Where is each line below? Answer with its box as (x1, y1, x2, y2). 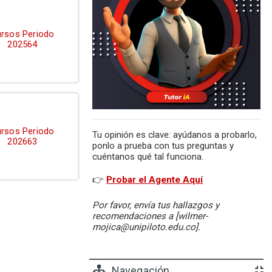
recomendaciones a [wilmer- (92, 210, 208, 222)
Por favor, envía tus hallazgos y (92, 199, 220, 211)
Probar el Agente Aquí (106, 174, 203, 185)
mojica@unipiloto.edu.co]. (92, 221, 201, 233)
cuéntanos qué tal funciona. (92, 151, 204, 162)
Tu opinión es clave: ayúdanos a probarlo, (92, 129, 257, 140)
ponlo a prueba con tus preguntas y (92, 140, 234, 151)
